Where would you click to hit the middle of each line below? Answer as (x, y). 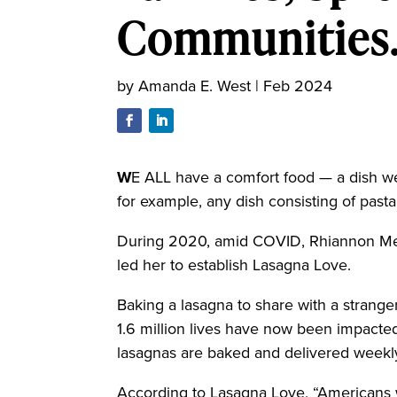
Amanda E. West (195, 86)
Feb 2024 (298, 86)
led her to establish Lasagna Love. (236, 265)
